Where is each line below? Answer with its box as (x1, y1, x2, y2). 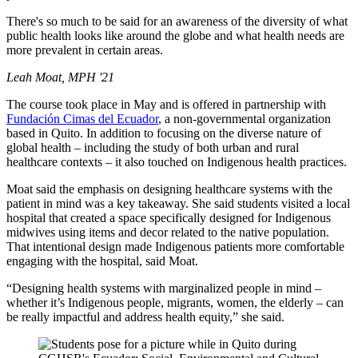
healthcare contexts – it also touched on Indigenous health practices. (6, 155, 347, 169)
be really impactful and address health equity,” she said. (6, 310, 284, 324)
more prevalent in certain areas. (6, 43, 163, 58)
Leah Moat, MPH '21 (6, 70, 114, 85)
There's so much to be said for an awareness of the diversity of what (6, 14, 348, 29)
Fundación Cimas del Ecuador (6, 112, 158, 126)
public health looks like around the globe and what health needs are (6, 29, 344, 43)
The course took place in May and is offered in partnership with (6, 97, 326, 112)
